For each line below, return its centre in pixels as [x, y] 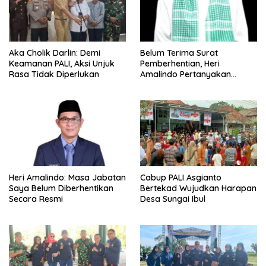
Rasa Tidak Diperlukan [54, 75]
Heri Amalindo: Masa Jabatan [67, 178]
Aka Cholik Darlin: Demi [55, 53]
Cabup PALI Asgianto [181, 178]
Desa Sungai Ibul [173, 199]
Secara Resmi [36, 199]
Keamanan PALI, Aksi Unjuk [62, 64]
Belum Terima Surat [179, 53]
